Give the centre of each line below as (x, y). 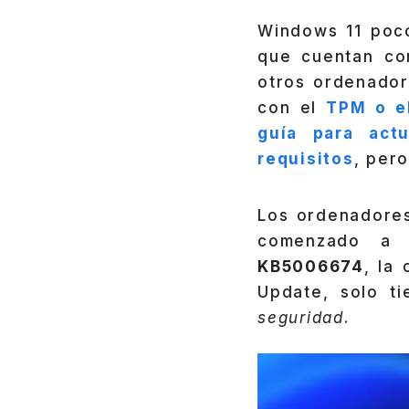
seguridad (301, 317)
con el (292, 108)
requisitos (306, 159)
